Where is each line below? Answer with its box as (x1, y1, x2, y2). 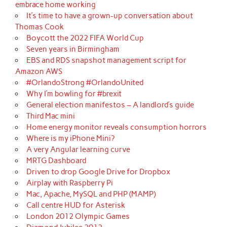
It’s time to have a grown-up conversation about (26, 11, 193, 20)
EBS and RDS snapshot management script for (26, 55, 186, 65)
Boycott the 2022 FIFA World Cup (26, 33, 144, 43)
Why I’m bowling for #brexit (26, 89, 122, 98)
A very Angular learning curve (26, 144, 130, 154)
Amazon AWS (15, 66, 63, 76)
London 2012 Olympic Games (26, 211, 130, 221)
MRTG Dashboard (26, 156, 86, 165)
